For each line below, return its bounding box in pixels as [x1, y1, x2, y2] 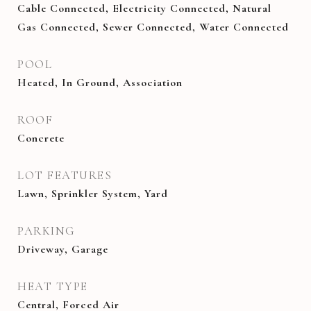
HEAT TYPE [17, 279, 88, 294]
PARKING [17, 224, 76, 238]
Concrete [17, 131, 65, 145]
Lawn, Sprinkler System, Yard [17, 187, 168, 201]
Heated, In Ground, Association [17, 76, 183, 90]
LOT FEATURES [17, 168, 112, 183]
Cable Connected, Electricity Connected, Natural [17, 1, 271, 15]
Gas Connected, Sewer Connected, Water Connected [17, 20, 289, 34]
